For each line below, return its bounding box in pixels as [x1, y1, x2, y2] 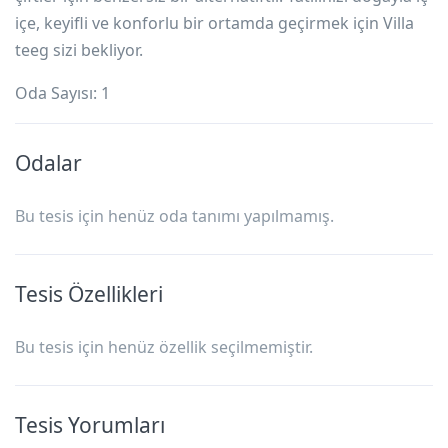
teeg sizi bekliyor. [15, 38, 143, 61]
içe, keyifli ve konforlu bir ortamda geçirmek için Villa [15, 11, 414, 34]
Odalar [15, 148, 82, 177]
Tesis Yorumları [15, 410, 165, 439]
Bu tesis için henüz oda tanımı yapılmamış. [15, 204, 334, 227]
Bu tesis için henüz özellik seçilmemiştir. [15, 335, 313, 358]
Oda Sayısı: [15, 81, 101, 104]
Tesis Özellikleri [15, 279, 163, 308]
